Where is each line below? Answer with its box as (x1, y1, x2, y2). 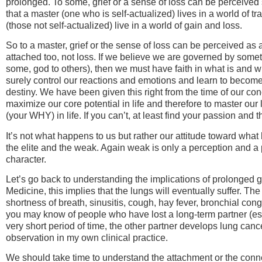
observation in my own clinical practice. (6, 233, 168, 243)
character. (6, 154, 46, 164)
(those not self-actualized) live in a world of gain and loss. (6, 20, 242, 30)
